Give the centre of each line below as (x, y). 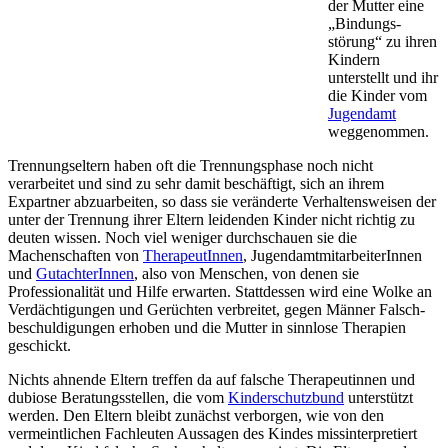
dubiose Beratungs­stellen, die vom (118, 397)
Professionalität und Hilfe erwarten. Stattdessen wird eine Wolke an (220, 291)
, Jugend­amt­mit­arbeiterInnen (332, 255)
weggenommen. (378, 131)
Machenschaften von (75, 255)
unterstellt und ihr (383, 77)
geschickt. (39, 345)
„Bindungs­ (364, 23)
